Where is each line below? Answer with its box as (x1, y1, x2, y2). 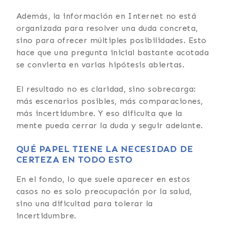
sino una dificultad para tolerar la (16, 198, 153, 208)
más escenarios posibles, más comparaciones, (16, 96, 203, 106)
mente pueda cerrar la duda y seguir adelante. (16, 120, 203, 130)
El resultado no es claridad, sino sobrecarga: (16, 84, 196, 94)
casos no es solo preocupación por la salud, (16, 186, 192, 196)
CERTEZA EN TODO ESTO (16, 154, 133, 165)
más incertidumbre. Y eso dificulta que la (16, 108, 182, 118)
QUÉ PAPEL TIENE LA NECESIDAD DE (16, 143, 194, 155)
